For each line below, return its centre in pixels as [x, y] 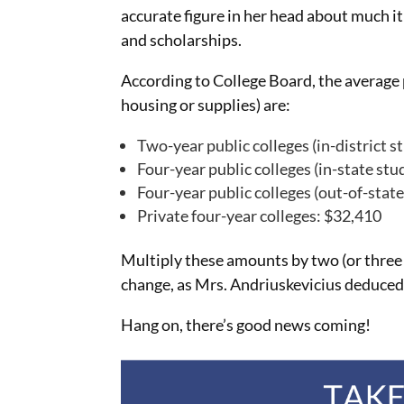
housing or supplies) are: [206, 104]
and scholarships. [182, 39]
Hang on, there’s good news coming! [246, 324]
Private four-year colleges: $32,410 [260, 215]
